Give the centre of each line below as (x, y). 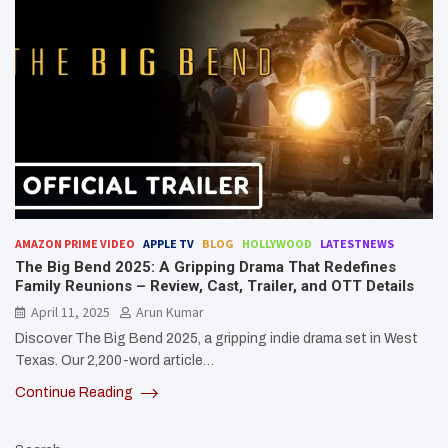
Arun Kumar (170, 312)
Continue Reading (75, 393)
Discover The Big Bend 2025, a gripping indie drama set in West (216, 339)
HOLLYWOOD (277, 244)
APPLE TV (168, 244)
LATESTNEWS (357, 244)
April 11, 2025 (70, 312)
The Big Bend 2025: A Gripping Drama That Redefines (205, 267)
